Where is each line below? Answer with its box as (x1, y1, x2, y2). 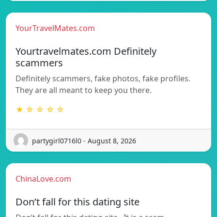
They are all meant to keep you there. (15, 85, 152, 96)
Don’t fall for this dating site (15, 195, 139, 209)
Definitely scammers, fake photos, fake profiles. (15, 73, 190, 84)
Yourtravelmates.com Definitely (15, 45, 156, 58)
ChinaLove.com (15, 173, 71, 185)
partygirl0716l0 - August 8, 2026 (32, 136, 136, 145)
